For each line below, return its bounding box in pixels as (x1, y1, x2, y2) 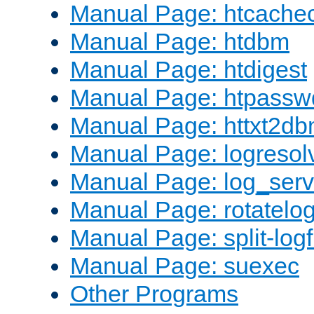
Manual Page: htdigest (70, 56, 307, 83)
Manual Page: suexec (70, 252, 299, 280)
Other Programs (70, 280, 238, 308)
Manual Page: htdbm (70, 28, 289, 55)
